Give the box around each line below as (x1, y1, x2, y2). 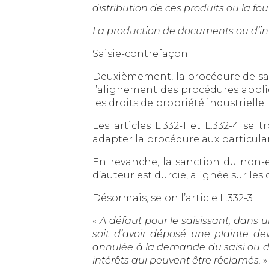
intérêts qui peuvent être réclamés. (92, 254, 261, 266)
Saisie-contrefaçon (92, 47, 189, 59)
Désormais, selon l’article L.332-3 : (92, 192, 258, 204)
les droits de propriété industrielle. (92, 97, 267, 109)
